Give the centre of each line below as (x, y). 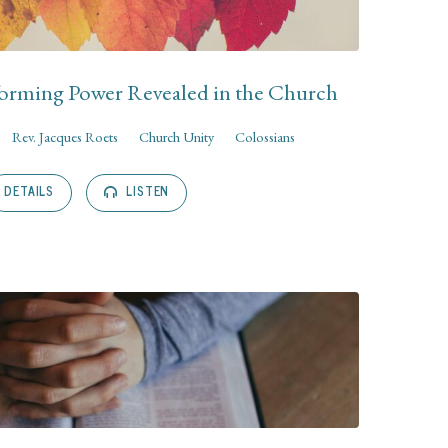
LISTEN (146, 191)
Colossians (265, 136)
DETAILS (29, 191)
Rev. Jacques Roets (65, 136)
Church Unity (177, 136)
